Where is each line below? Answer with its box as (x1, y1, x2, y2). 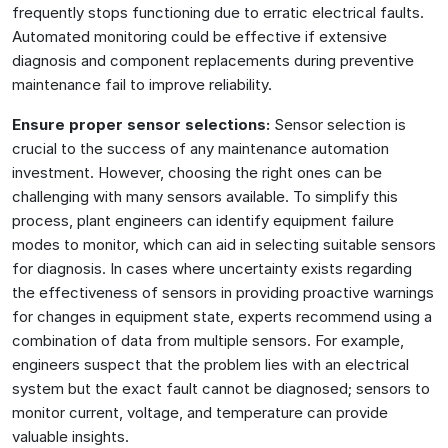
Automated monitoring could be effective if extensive (12, 26, 387, 46)
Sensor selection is (274, 114, 406, 134)
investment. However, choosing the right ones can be (12, 162, 382, 182)
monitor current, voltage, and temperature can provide (12, 402, 388, 422)
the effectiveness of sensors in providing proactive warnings (12, 282, 434, 302)
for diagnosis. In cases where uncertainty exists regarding (12, 258, 412, 278)
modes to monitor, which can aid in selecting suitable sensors (12, 234, 436, 254)
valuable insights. (12, 426, 129, 446)
